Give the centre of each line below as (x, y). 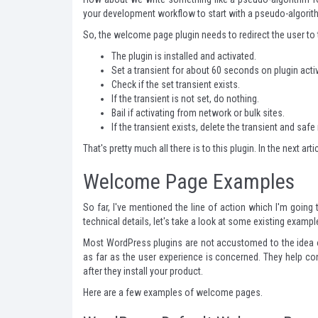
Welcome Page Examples (189, 181)
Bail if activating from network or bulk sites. (198, 113)
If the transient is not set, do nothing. (185, 99)
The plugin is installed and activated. (184, 56)
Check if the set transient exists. (176, 84)
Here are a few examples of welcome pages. (173, 292)
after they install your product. (143, 271)
